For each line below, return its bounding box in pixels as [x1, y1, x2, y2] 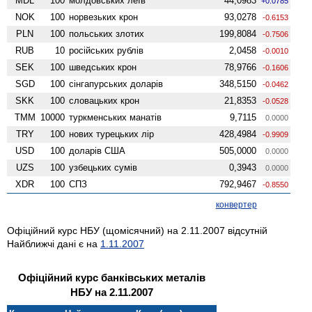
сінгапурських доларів [69, 78, 164, 89]
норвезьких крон [69, 11, 139, 22]
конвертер [215, 199, 257, 210]
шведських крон [69, 61, 137, 72]
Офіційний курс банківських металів [18, 271, 205, 283]
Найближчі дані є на [7, 237, 100, 249]
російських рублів [69, 45, 144, 56]
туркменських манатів [69, 111, 162, 123]
